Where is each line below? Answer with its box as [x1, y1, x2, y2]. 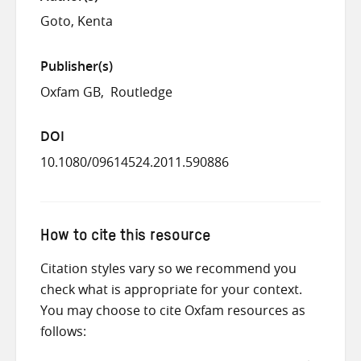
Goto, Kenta [40, 12, 113, 31]
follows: [40, 322, 86, 340]
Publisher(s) [40, 56, 113, 75]
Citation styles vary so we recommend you [40, 259, 297, 277]
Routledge [110, 82, 173, 101]
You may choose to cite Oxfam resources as [40, 301, 305, 319]
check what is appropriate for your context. [40, 280, 305, 298]
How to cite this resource [40, 233, 211, 242]
